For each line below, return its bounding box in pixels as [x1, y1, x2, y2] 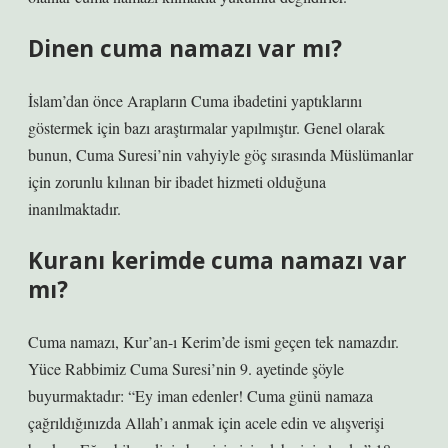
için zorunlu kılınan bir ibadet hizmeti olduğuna [28, 171, 326, 192]
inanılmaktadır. [28, 198, 121, 219]
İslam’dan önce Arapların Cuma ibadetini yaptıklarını [28, 90, 362, 111]
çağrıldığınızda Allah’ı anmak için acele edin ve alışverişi [28, 412, 384, 433]
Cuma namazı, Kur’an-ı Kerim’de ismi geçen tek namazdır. [28, 331, 399, 352]
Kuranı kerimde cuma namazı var [28, 245, 407, 276]
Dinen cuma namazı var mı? [28, 33, 342, 64]
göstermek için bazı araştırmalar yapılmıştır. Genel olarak [28, 117, 385, 138]
